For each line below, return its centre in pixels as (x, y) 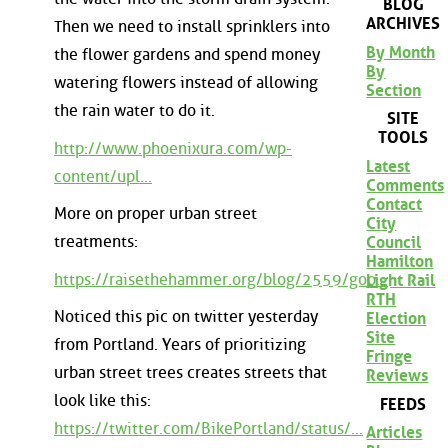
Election (396, 318)
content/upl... (103, 176)
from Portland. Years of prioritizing (180, 345)
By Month (401, 52)
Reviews (397, 375)
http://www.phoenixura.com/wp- (173, 148)
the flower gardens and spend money (187, 55)
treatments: (96, 242)
